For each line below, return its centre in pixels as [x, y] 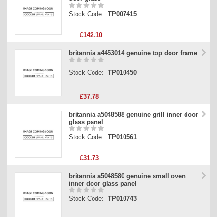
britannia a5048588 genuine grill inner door [133, 115]
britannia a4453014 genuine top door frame [133, 53]
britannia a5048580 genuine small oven [127, 176]
